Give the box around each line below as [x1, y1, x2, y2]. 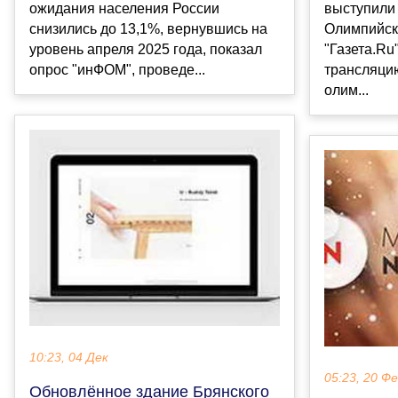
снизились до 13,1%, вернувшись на [29, 21, 267, 37]
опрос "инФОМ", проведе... [29, 62, 205, 78]
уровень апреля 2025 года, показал [29, 42, 262, 58]
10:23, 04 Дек [29, 351, 108, 365]
